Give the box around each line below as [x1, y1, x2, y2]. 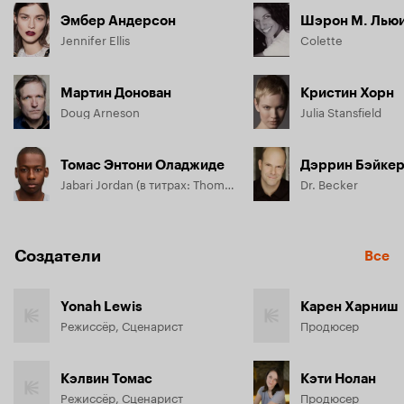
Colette [300, 29, 343, 48]
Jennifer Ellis [60, 29, 130, 48]
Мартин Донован [60, 84, 171, 101]
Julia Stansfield [300, 101, 381, 120]
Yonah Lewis [60, 298, 142, 315]
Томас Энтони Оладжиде [60, 156, 225, 173]
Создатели [14, 245, 101, 266]
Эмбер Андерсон [60, 12, 176, 29]
